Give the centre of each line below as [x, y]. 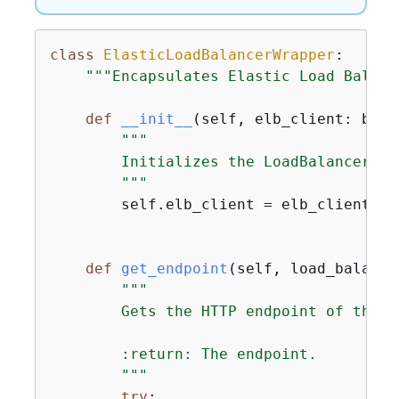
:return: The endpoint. [183, 354]
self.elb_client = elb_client [210, 204]
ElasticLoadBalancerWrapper [219, 55]
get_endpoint [174, 269]
